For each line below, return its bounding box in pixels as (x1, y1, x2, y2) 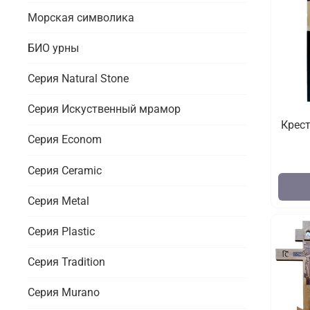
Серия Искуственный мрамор (28, 102, 181, 116)
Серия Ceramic (28, 163, 102, 177)
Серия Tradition (28, 255, 105, 269)
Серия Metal (28, 194, 89, 208)
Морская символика (28, 10, 134, 24)
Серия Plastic (28, 224, 95, 238)
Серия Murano (28, 286, 100, 300)
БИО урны (28, 41, 79, 55)
